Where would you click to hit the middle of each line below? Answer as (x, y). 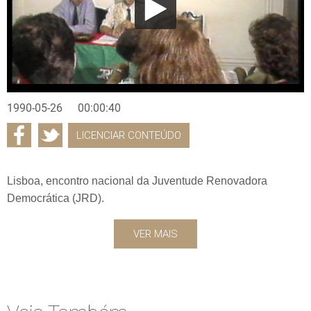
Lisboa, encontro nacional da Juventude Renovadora (137, 180)
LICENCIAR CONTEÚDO (129, 135)
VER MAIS (155, 234)
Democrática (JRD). (56, 198)
